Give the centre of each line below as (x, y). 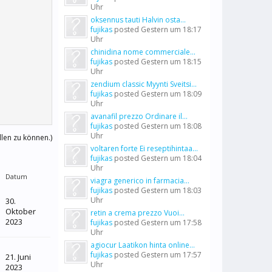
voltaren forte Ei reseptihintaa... (144, 148)
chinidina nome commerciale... (143, 52)
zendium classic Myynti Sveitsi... (144, 84)
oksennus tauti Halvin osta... (138, 20)
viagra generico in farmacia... (140, 181)
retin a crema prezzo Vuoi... (138, 213)
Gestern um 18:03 (171, 190)
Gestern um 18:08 (171, 126)
